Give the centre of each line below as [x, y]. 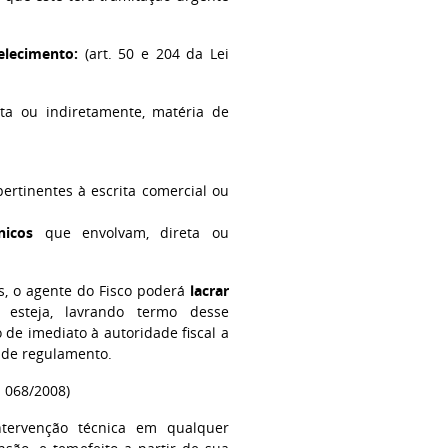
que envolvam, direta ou [131, 232]
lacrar [209, 290]
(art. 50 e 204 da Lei [153, 53]
